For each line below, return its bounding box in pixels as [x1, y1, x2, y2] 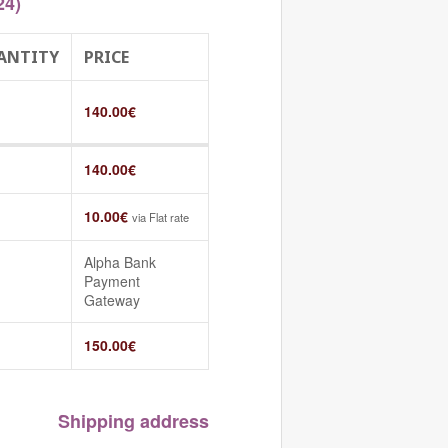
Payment [84, 270, 140, 291]
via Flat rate [132, 208, 189, 225]
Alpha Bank [84, 251, 156, 272]
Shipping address [58, 407, 209, 434]
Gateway [84, 289, 140, 310]
